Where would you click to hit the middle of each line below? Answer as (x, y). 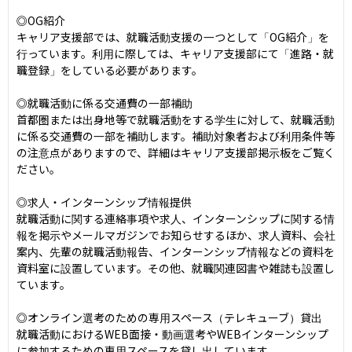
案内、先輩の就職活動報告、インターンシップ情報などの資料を (176, 251)
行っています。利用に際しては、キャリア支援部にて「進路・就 (175, 53)
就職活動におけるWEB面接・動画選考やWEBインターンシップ (172, 334)
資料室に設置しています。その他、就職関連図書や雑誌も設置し (176, 268)
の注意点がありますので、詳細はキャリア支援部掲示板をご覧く (176, 152)
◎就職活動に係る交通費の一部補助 (104, 103)
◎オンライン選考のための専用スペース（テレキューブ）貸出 (169, 317)
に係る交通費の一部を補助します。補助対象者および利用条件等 (176, 136)
